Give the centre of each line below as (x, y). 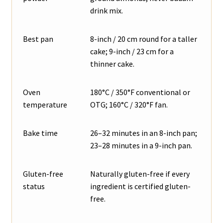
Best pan (38, 39)
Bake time (41, 133)
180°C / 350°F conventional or (140, 92)
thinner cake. (112, 64)
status (34, 186)
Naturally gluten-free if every (140, 174)
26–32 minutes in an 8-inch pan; (144, 133)
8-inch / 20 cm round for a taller (144, 39)
